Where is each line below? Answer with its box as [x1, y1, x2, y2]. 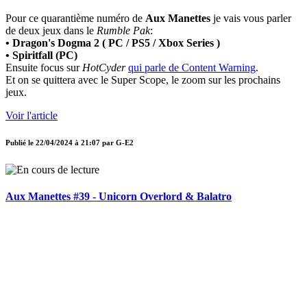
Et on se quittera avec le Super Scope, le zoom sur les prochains [5, 74, 280, 86]
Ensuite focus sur [5, 62, 82, 74]
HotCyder [82, 62, 125, 74]
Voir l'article [5, 110, 58, 122]
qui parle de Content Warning [128, 62, 256, 74]
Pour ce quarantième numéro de [5, 12, 145, 25]
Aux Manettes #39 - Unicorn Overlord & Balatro [5, 190, 232, 202]
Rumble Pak [97, 25, 150, 37]
